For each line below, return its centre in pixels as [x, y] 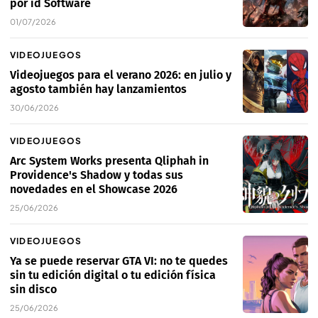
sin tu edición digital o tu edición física [113, 275]
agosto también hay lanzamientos [98, 89]
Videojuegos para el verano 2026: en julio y [121, 75]
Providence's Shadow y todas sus [97, 175]
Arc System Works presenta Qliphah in [109, 161]
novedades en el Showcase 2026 [94, 190]
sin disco [33, 290]
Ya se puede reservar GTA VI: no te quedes [119, 261]
